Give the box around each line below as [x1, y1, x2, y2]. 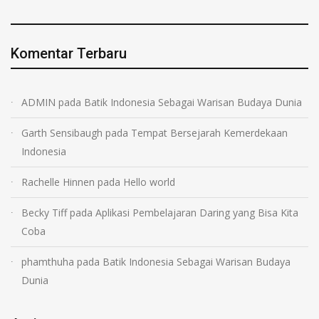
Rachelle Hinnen [21, 175, 95, 189]
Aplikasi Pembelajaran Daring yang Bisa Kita [95, 206, 298, 220]
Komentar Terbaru [11, 45, 127, 63]
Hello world [123, 175, 175, 189]
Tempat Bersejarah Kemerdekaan [131, 126, 288, 140]
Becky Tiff [21, 206, 67, 220]
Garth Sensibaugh [21, 126, 103, 140]
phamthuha [21, 255, 74, 269]
